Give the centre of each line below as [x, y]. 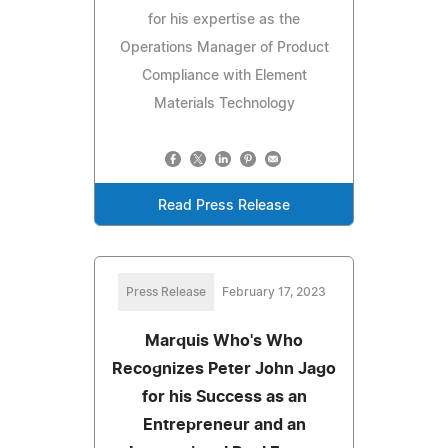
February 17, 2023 [274, 291]
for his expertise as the [224, 19]
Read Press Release [224, 205]
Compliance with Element [224, 75]
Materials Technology [224, 103]
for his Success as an [224, 396]
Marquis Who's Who [224, 340]
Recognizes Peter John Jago [224, 368]
